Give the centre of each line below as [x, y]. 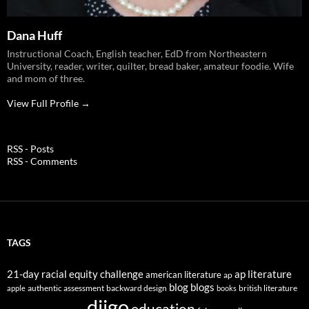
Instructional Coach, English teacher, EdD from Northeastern [137, 54]
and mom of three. [46, 79]
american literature [183, 275]
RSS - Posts [30, 149]
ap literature [263, 275]
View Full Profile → [49, 103]
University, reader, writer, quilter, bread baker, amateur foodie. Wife [150, 66]
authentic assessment [66, 288]
